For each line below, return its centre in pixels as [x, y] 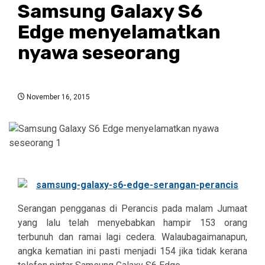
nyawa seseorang [99, 52]
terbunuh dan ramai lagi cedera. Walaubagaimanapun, [132, 237]
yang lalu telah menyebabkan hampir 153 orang [132, 222]
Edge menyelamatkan [119, 32]
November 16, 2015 [57, 97]
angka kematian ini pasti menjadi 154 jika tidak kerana [132, 251]
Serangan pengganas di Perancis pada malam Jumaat [132, 208]
